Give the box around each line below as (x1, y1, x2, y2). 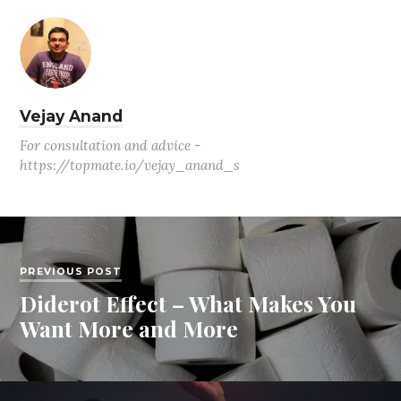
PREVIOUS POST (20, 265, 123, 277)
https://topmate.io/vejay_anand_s (20, 157, 241, 175)
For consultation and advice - (20, 137, 201, 155)
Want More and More (20, 313, 239, 344)
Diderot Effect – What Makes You (20, 288, 357, 319)
